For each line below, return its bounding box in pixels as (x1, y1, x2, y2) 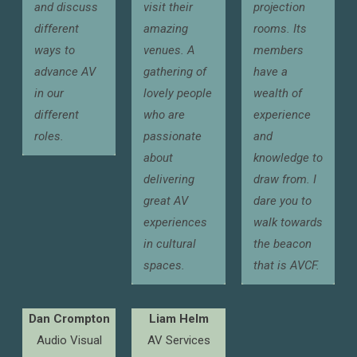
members (253, 43, 304, 57)
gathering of (143, 65, 207, 79)
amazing (143, 22, 189, 36)
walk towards (253, 215, 323, 229)
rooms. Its (253, 22, 307, 36)
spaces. (143, 258, 186, 273)
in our (34, 86, 65, 100)
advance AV (34, 65, 96, 79)
